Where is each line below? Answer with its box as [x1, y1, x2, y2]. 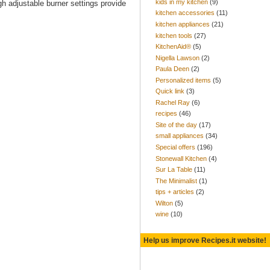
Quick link [155, 87, 184, 95]
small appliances [155, 132, 204, 140]
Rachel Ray [155, 98, 190, 106]
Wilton [155, 199, 173, 207]
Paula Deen [155, 65, 189, 73]
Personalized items [155, 76, 211, 84]
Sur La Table [155, 166, 192, 174]
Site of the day [155, 121, 197, 128]
